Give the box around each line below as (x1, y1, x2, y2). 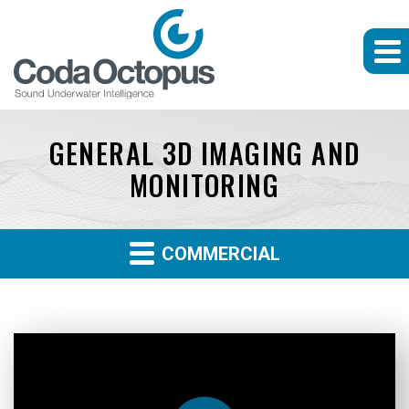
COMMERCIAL (156, 243, 280, 265)
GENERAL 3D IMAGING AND (48, 132, 361, 173)
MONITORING (130, 164, 279, 205)
